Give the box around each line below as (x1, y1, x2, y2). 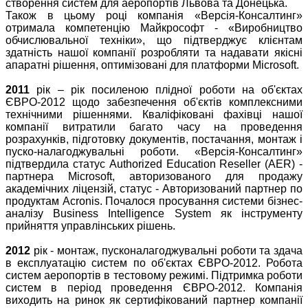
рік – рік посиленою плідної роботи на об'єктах (30, 84, 302, 96)
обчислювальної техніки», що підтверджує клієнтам (5, 34, 302, 47)
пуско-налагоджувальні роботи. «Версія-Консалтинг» (5, 146, 302, 158)
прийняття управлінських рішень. (5, 220, 175, 232)
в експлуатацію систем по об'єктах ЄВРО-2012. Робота (5, 257, 302, 269)
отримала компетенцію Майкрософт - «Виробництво (5, 22, 302, 34)
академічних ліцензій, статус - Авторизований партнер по (5, 183, 302, 195)
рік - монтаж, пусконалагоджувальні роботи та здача (33, 245, 303, 257)
